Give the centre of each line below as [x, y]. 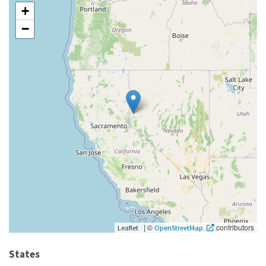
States [24, 254]
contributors [234, 227]
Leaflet [128, 227]
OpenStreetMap [179, 227]
